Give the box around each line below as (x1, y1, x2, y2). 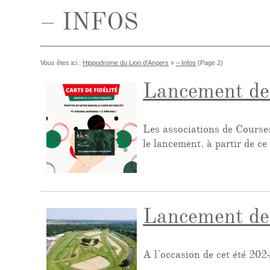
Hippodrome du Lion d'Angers (83, 59, 169, 66)
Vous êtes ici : (40, 59, 81, 66)
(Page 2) (196, 59, 224, 66)
